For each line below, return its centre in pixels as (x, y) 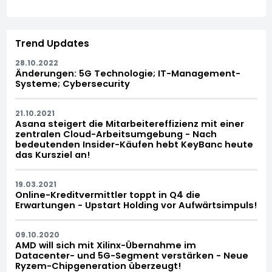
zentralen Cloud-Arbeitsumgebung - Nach (116, 134)
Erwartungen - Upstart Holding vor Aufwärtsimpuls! (136, 205)
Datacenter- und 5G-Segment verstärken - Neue (131, 255)
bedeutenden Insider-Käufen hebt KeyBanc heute (134, 144)
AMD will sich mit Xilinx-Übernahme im (105, 245)
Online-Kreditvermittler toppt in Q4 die (107, 195)
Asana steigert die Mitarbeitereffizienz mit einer (129, 124)
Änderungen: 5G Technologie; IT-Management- (127, 73)
